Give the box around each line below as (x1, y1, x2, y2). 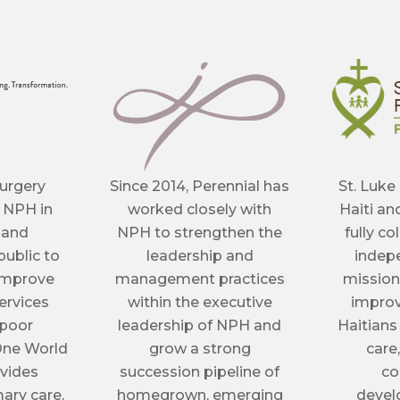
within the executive (127, 294, 272, 312)
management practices (114, 271, 285, 288)
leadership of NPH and (118, 317, 282, 335)
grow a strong (148, 340, 251, 358)
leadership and (146, 247, 254, 265)
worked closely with (128, 201, 272, 219)
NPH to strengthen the (117, 224, 283, 242)
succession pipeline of (120, 363, 280, 381)
